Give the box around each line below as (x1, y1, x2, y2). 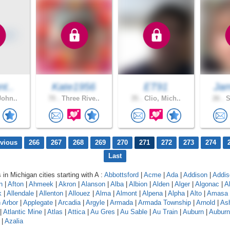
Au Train (152, 208, 178, 216)
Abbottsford (104, 171, 139, 179)
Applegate (23, 199, 53, 207)
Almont (116, 189, 137, 198)
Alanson (81, 180, 105, 188)
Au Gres (90, 208, 115, 216)
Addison (183, 171, 207, 179)
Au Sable (120, 208, 147, 216)
